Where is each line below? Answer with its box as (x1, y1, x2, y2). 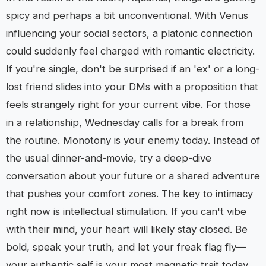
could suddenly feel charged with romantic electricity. (6, 45, 255, 57)
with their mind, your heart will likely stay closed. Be (6, 223, 248, 235)
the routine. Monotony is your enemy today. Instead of (6, 134, 260, 146)
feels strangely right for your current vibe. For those (6, 99, 251, 110)
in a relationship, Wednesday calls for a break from (6, 116, 243, 128)
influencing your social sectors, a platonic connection (6, 27, 252, 39)
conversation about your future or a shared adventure (6, 170, 260, 182)
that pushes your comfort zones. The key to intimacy (6, 188, 253, 199)
